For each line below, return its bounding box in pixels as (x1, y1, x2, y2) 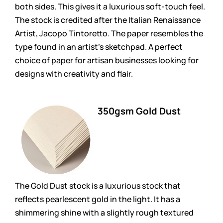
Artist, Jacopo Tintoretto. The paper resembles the (15, 27, 203, 39)
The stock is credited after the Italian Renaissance (15, 14, 201, 25)
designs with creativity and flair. (15, 68, 133, 79)
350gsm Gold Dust (98, 104, 181, 117)
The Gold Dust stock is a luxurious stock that (15, 180, 181, 191)
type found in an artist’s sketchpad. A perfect (15, 41, 183, 52)
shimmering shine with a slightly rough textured (15, 207, 194, 218)
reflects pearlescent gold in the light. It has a (15, 193, 180, 205)
